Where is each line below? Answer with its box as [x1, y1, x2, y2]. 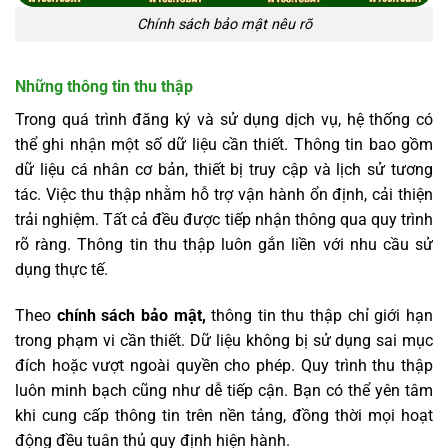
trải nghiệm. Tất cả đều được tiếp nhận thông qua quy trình [15, 209, 433, 229]
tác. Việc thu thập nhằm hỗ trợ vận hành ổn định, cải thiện [15, 184, 433, 204]
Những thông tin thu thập [15, 76, 193, 96]
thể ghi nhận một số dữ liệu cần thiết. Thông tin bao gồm [15, 134, 433, 154]
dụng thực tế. [15, 259, 108, 279]
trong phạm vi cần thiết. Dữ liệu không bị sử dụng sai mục [15, 330, 433, 350]
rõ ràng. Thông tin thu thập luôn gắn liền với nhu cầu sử [15, 234, 433, 254]
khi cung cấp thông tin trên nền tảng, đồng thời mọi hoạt [15, 405, 433, 425]
